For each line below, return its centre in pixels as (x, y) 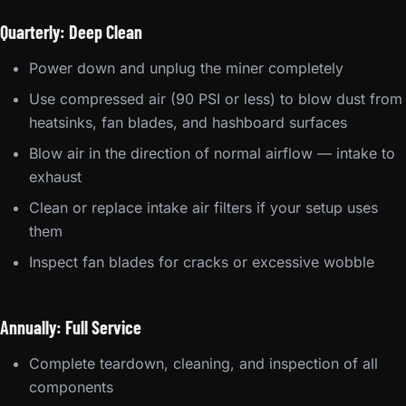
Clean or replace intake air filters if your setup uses (203, 208)
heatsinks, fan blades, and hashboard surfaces (188, 122)
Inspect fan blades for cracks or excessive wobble (202, 262)
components (71, 387)
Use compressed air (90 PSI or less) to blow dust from (216, 99)
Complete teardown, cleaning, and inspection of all (203, 363)
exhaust (55, 177)
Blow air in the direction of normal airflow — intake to (212, 153)
